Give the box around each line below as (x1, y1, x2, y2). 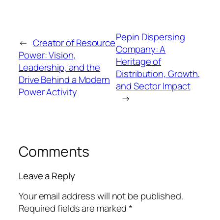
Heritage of (116, 55, 162, 68)
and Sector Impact (116, 79, 191, 92)
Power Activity (19, 85, 77, 99)
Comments (19, 141, 90, 161)
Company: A (116, 42, 166, 55)
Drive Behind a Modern (19, 73, 110, 86)
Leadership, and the (19, 61, 101, 74)
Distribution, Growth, (116, 67, 201, 80)
